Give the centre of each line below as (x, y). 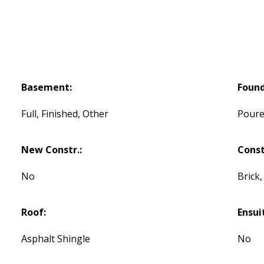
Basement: (47, 88)
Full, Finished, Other (65, 114)
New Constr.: (52, 150)
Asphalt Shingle (56, 239)
